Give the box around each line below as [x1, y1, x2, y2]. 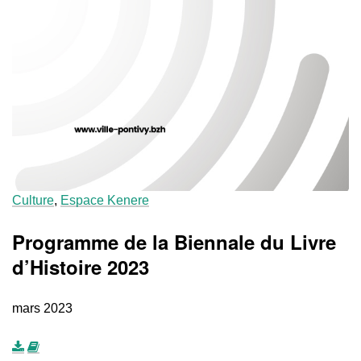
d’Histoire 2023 [12, 252, 149, 280]
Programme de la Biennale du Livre [12, 227, 336, 255]
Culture [12, 193, 54, 207]
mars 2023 [12, 301, 73, 315]
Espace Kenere [60, 193, 149, 207]
